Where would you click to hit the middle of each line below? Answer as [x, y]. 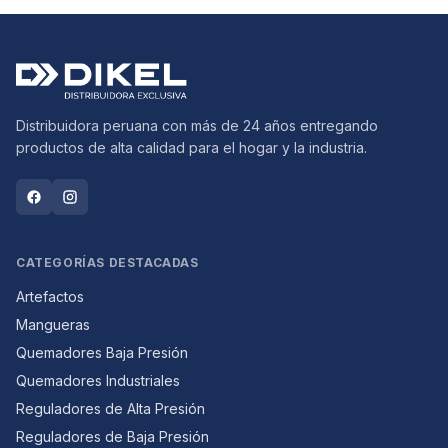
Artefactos [50, 296]
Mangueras [53, 324]
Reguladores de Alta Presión [110, 408]
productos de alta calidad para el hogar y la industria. [191, 147]
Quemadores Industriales [98, 380]
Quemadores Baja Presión [102, 352]
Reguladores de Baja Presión [112, 436]
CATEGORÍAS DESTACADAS [107, 262]
